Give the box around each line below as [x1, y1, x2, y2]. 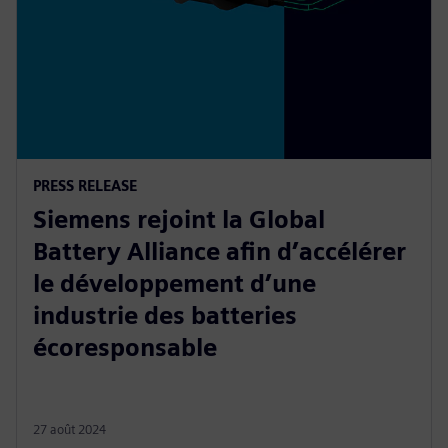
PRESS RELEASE [33, 176, 137, 194]
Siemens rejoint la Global [33, 204, 325, 234]
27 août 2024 [33, 421, 106, 437]
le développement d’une [33, 268, 316, 298]
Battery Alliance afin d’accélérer [33, 236, 406, 266]
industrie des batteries [33, 300, 297, 330]
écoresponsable [33, 332, 217, 362]
